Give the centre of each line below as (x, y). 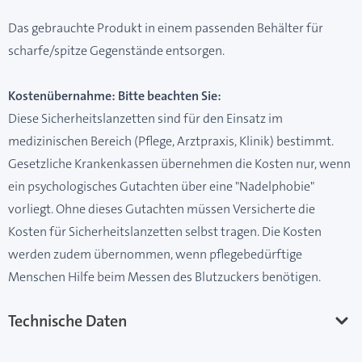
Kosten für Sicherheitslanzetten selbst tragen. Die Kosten (165, 232)
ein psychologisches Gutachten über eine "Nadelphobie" (161, 187)
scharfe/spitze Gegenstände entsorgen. (116, 51)
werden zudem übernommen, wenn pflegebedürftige (155, 255)
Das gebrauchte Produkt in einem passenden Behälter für (166, 28)
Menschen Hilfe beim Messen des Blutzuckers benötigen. (164, 277)
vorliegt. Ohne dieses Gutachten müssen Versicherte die (162, 209)
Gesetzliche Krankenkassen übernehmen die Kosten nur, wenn (179, 164)
